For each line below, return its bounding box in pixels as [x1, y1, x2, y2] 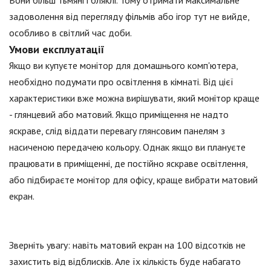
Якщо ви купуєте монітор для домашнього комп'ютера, [9, 59, 238, 71]
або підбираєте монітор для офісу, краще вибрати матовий [9, 173, 258, 186]
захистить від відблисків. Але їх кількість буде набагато [9, 255, 241, 267]
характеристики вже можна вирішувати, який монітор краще [9, 91, 260, 104]
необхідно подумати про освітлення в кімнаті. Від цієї [9, 75, 233, 88]
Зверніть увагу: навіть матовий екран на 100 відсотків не [9, 238, 246, 251]
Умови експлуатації [9, 42, 105, 56]
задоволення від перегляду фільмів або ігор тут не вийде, [9, 10, 249, 22]
